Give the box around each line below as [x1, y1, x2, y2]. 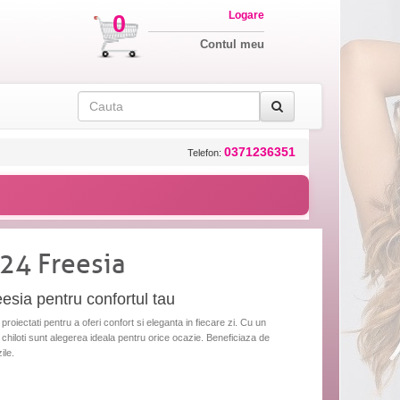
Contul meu [199, 37, 264, 51]
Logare [228, 9, 264, 21]
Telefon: [187, 146, 224, 158]
